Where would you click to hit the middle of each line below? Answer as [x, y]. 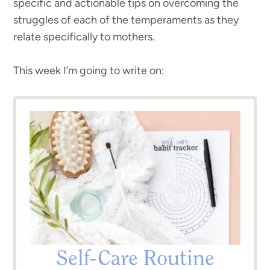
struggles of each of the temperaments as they [126, 20]
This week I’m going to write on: [89, 71]
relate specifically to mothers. [84, 37]
